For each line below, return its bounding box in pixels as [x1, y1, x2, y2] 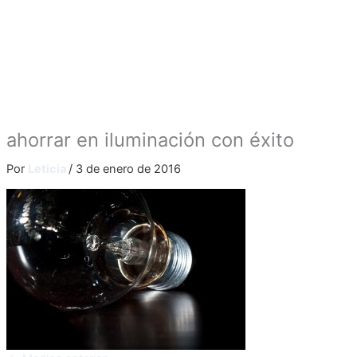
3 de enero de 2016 [75, 161, 181, 176]
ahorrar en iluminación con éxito [6, 127, 294, 151]
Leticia [27, 161, 69, 176]
